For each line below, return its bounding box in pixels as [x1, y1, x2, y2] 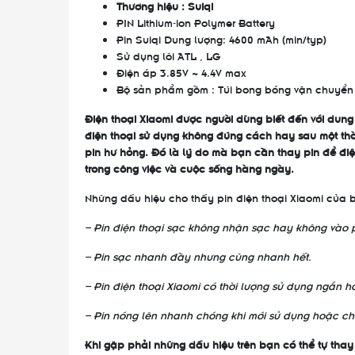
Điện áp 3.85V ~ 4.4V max [116, 64, 246, 79]
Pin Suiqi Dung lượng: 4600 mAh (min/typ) [116, 31, 330, 46]
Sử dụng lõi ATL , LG [116, 48, 220, 63]
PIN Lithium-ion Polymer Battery [116, 14, 275, 29]
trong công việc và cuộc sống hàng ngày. [85, 160, 294, 175]
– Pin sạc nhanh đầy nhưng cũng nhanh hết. [85, 248, 311, 263]
